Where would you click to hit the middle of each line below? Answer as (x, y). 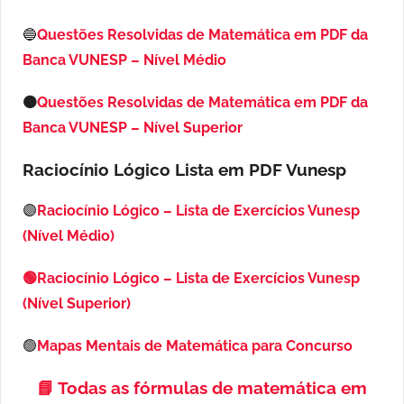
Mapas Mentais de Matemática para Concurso (195, 346)
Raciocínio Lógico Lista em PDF (154, 170)
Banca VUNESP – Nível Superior (133, 128)
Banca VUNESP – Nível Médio (124, 60)
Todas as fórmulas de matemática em (212, 388)
